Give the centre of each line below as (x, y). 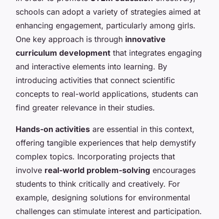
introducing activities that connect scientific (95, 80)
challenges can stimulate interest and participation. (109, 211)
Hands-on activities (53, 129)
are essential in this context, (142, 129)
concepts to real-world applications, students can (107, 94)
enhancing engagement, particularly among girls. (106, 25)
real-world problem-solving (97, 170)
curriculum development (63, 53)
